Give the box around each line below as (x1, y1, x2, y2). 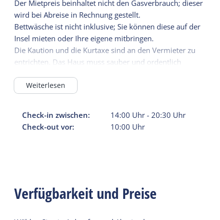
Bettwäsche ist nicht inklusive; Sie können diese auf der (14, 21, 201, 31)
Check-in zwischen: (22, 110, 90, 120)
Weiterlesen (26, 81, 66, 90)
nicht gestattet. (14, 80, 64, 90)
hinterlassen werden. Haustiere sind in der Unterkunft (14, 68, 196, 79)
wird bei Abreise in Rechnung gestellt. (14, 9, 141, 20)
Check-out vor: (22, 121, 75, 132)
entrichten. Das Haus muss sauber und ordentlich (14, 56, 182, 67)
